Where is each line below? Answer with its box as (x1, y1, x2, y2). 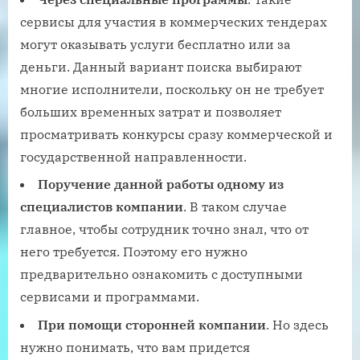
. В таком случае (183, 198, 287, 215)
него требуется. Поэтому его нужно (20, 243, 247, 260)
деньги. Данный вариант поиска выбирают (20, 58, 301, 75)
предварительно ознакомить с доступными (20, 266, 303, 283)
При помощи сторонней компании (38, 316, 266, 333)
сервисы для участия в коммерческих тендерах (20, 13, 327, 30)
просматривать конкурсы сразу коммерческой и (20, 125, 333, 142)
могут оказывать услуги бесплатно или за (20, 35, 291, 52)
